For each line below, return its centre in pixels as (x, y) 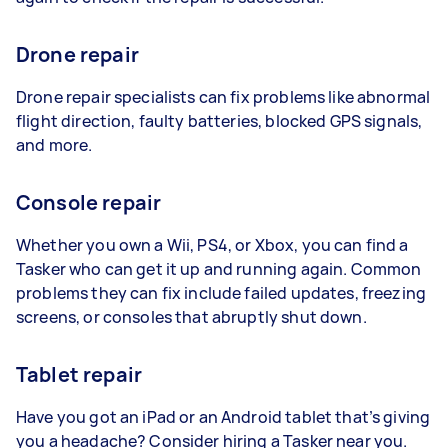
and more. (56, 145)
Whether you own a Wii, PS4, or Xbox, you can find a (212, 245)
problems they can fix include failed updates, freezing (221, 293)
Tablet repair (79, 374)
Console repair (89, 202)
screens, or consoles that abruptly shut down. (193, 317)
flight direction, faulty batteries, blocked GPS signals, (219, 121)
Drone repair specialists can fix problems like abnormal (223, 97)
